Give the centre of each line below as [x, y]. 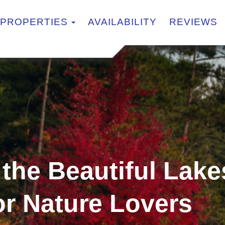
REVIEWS [193, 22]
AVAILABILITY [122, 22]
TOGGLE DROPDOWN [130, 22]
